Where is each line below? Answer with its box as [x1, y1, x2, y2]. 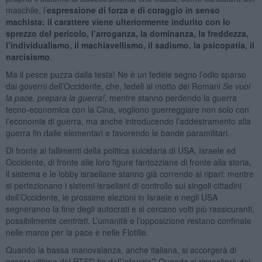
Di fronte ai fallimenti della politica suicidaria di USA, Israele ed [5, 144, 236, 156]
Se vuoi [222, 80, 250, 92]
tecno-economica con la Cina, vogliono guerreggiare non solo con [5, 103, 249, 115]
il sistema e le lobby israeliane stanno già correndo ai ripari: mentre [5, 167, 254, 180]
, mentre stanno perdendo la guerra [104, 91, 237, 104]
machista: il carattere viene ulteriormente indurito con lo [5, 15, 230, 27]
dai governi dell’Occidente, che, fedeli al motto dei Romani [5, 80, 223, 92]
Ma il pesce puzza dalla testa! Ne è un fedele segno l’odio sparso [5, 68, 246, 80]
